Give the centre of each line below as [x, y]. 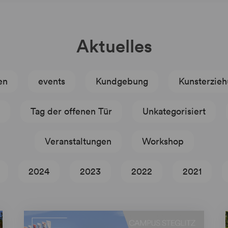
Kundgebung [122, 81]
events [51, 81]
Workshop [163, 141]
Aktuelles [114, 46]
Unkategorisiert [174, 111]
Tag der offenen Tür [71, 111]
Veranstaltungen [78, 141]
